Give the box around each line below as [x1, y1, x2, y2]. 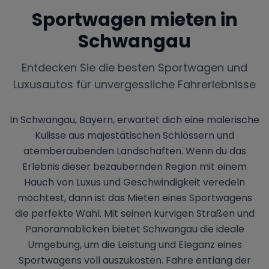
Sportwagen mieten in [31, 7, 238, 33]
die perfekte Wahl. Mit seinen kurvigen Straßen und [14, 207, 255, 221]
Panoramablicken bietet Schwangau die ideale [25, 222, 244, 237]
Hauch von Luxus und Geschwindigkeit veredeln [24, 175, 245, 190]
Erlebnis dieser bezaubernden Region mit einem [22, 160, 247, 174]
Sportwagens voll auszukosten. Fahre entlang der [18, 253, 251, 268]
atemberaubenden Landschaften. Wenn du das [23, 144, 246, 159]
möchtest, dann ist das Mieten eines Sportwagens [17, 191, 252, 205]
